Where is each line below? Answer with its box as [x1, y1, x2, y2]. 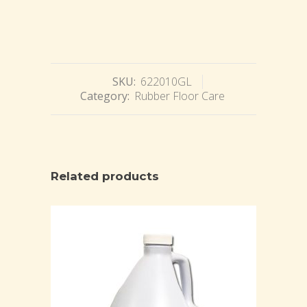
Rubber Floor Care [134, 88, 225, 103]
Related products [51, 169, 159, 183]
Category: [80, 88, 132, 103]
